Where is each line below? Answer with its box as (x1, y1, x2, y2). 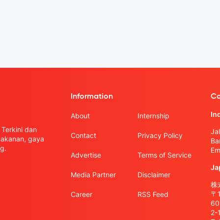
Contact (71, 131, 96, 139)
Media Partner (71, 170, 116, 179)
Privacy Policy (137, 131, 183, 139)
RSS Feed (137, 190, 168, 198)
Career (71, 190, 92, 198)
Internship (137, 111, 169, 120)
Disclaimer (137, 170, 170, 179)
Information (71, 93, 113, 101)
